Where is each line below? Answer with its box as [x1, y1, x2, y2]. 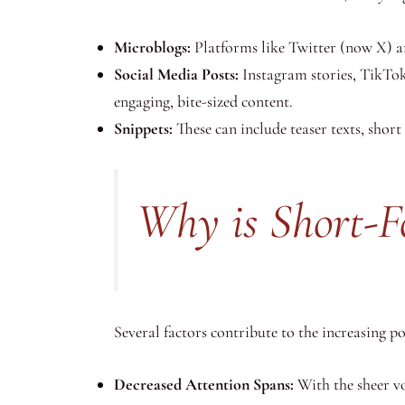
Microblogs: [114, 37, 191, 58]
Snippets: [114, 118, 173, 139]
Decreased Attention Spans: [114, 374, 294, 395]
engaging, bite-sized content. [114, 91, 293, 112]
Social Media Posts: [114, 64, 239, 85]
